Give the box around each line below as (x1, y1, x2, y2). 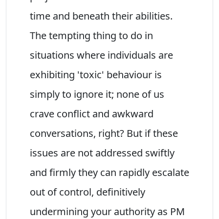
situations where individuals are (30, 48, 173, 62)
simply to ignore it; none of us (30, 87, 164, 101)
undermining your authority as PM (30, 204, 185, 218)
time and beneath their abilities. (30, 9, 173, 22)
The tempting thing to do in (30, 28, 153, 42)
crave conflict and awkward (30, 107, 153, 120)
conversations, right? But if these (30, 126, 178, 140)
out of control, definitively (30, 185, 145, 198)
